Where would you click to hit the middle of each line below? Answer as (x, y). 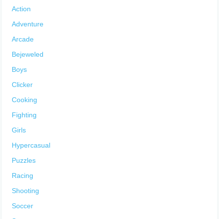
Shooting (26, 191)
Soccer (23, 206)
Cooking (25, 100)
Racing (23, 176)
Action (22, 9)
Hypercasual (31, 145)
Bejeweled (28, 55)
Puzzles (24, 161)
